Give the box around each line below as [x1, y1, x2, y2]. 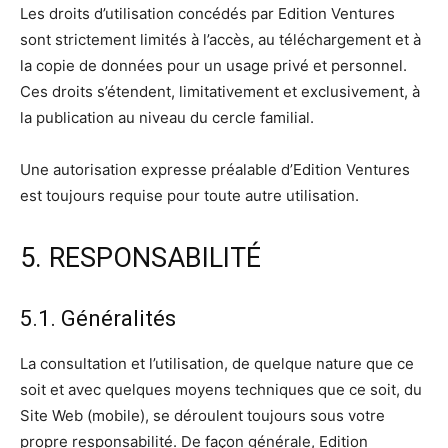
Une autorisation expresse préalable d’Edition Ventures [20, 160, 410, 180]
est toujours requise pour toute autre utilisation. [20, 186, 359, 206]
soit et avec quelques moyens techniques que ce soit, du [20, 380, 422, 400]
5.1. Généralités [20, 306, 176, 332]
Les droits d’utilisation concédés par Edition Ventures [20, 4, 395, 24]
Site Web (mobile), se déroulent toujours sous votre [20, 406, 385, 426]
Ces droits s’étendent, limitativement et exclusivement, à [20, 82, 420, 102]
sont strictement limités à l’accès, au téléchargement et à [20, 30, 421, 50]
